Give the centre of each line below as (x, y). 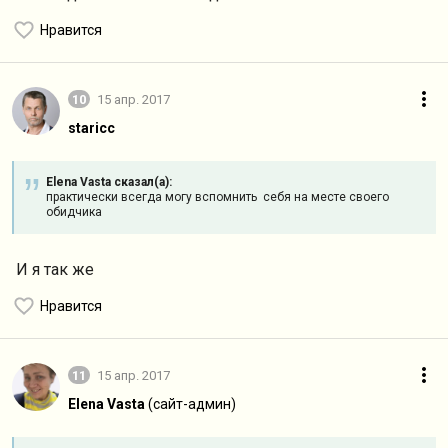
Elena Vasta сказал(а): (109, 182)
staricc (91, 128)
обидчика (74, 212)
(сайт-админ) (192, 404)
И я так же (53, 269)
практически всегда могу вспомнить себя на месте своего (217, 197)
